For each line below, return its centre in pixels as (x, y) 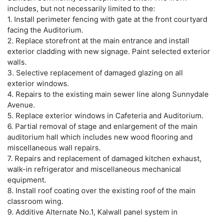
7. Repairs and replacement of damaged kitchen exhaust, (104, 158)
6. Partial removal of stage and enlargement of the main (102, 126)
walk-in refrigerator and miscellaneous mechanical (94, 169)
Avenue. (21, 105)
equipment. (27, 180)
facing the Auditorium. (45, 30)
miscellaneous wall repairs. (54, 147)
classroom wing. (35, 201)
